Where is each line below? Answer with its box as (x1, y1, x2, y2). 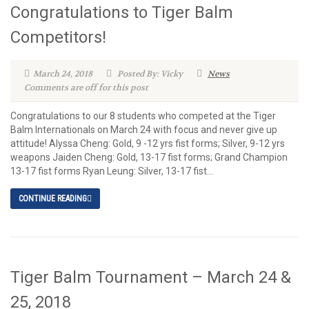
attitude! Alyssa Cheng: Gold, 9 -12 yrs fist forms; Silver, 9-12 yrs (10, 138, 285, 149)
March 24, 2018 (33, 68, 92, 79)
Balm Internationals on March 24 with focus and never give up (10, 124, 277, 135)
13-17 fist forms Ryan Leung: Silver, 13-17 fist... (10, 166, 213, 177)
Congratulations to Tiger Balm (10, 3, 233, 22)
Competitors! (10, 28, 106, 47)
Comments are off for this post (24, 82, 148, 93)
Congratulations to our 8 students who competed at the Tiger (10, 110, 276, 121)
